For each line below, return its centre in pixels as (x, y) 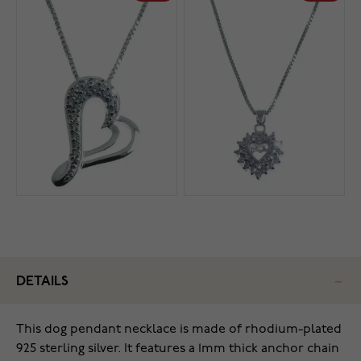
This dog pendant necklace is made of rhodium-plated (179, 330)
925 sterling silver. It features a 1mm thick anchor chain (178, 349)
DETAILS (42, 282)
